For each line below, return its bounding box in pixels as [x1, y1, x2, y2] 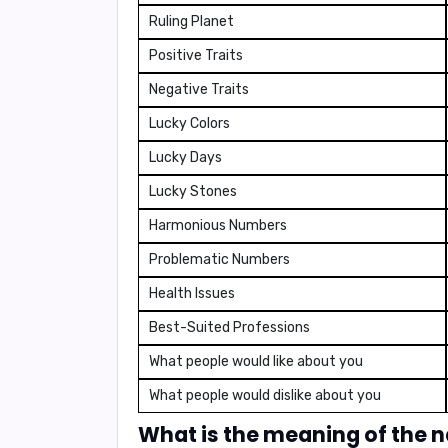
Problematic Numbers [149, 251, 290, 268]
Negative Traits [149, 81, 249, 98]
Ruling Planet [149, 13, 234, 30]
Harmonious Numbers [149, 217, 287, 234]
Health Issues [149, 285, 235, 302]
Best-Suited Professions [149, 319, 310, 336]
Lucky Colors [149, 115, 230, 132]
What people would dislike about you [149, 387, 381, 404]
